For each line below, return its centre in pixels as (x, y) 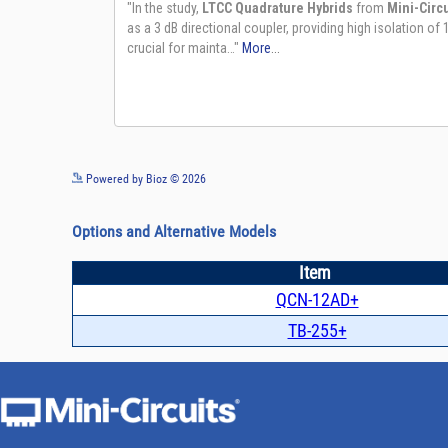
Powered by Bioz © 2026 (144, 178)
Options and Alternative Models (174, 231)
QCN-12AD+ (317, 299)
